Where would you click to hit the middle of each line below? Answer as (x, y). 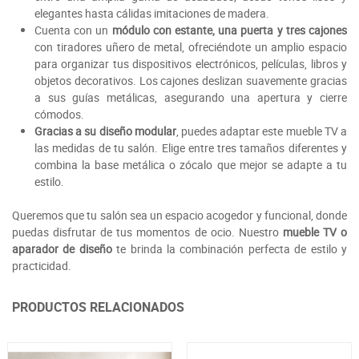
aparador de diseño (65, 249)
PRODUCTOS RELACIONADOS (98, 307)
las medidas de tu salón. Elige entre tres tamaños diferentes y (191, 148)
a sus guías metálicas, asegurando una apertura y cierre (191, 98)
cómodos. (59, 115)
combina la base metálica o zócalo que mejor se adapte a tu (191, 165)
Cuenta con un (73, 30)
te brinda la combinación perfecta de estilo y (232, 249)
